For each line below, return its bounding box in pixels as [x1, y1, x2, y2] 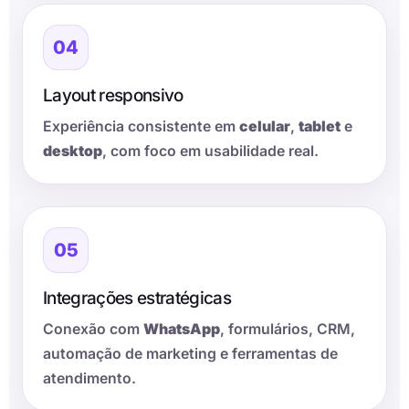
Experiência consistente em [43, 118, 239, 136]
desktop [43, 142, 102, 161]
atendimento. [43, 370, 136, 388]
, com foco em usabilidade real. [102, 142, 319, 161]
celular [239, 118, 290, 136]
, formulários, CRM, [220, 320, 355, 339]
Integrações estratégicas [43, 288, 232, 309]
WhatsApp [143, 320, 220, 339]
